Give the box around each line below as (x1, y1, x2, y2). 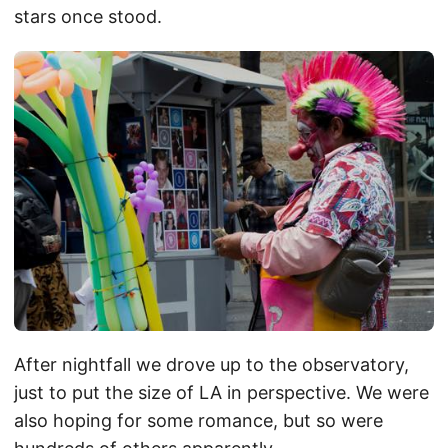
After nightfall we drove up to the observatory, (14, 354, 409, 376)
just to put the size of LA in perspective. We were (14, 382, 429, 404)
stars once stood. (14, 6, 167, 28)
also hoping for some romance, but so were (14, 410, 383, 432)
